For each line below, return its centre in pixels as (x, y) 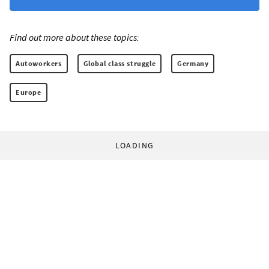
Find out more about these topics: (74, 38)
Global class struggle (119, 64)
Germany (193, 64)
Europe (29, 92)
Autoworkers (39, 64)
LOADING (134, 146)
